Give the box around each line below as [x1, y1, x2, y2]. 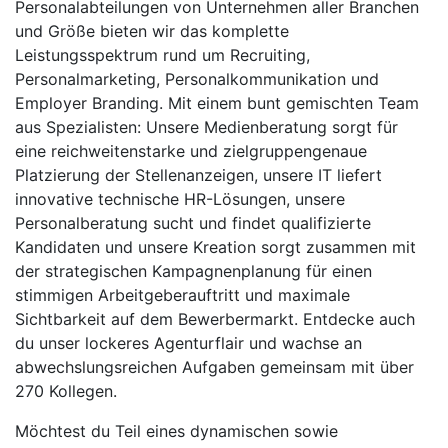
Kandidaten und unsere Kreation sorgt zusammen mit [15, 237, 416, 258]
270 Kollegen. [15, 381, 117, 402]
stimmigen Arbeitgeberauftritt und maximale [15, 285, 350, 306]
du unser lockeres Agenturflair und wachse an [15, 333, 362, 354]
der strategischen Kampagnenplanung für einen [15, 261, 372, 282]
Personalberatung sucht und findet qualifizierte [15, 213, 371, 234]
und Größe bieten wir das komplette [15, 21, 289, 42]
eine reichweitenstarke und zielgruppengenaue [15, 141, 367, 162]
